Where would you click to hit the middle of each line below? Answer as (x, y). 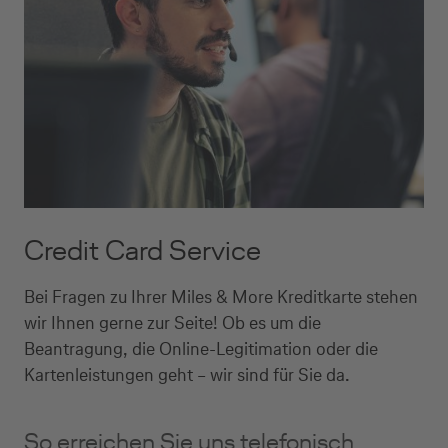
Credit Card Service (142, 250)
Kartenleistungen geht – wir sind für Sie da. (187, 374)
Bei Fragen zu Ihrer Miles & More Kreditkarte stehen (221, 296)
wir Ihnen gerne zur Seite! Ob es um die (172, 322)
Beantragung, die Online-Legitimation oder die (201, 348)
